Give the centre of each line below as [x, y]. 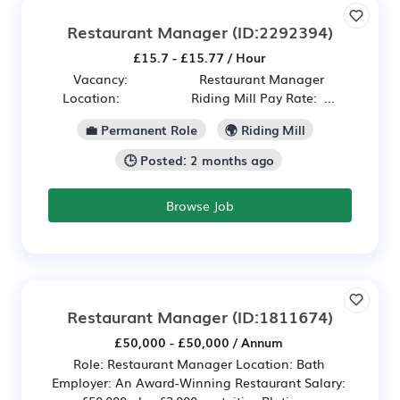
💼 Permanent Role [142, 129]
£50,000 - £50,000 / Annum [199, 342]
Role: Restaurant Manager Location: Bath [199, 363]
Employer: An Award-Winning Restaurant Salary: [199, 382]
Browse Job [200, 205]
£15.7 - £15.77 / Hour [199, 57]
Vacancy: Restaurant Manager [199, 78]
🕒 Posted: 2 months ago [199, 159]
